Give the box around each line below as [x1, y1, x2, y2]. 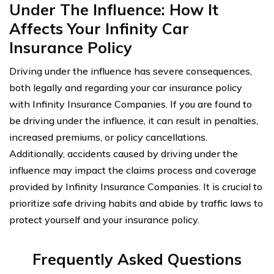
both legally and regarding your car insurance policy [9, 81, 242, 94]
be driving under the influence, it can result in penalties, [9, 114, 258, 127]
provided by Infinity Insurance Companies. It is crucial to [9, 180, 262, 193]
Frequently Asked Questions [32, 249, 242, 268]
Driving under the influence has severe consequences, [9, 64, 252, 77]
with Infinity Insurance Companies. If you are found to [9, 97, 252, 110]
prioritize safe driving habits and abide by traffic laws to [9, 196, 263, 209]
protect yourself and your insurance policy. [9, 213, 199, 226]
